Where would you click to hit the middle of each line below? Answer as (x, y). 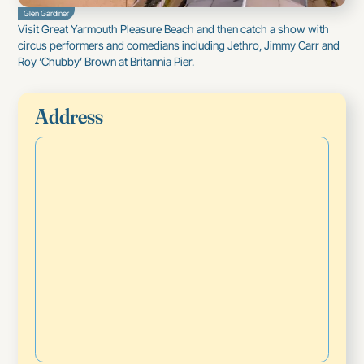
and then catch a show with (262, 30)
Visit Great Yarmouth (69, 30)
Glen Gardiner (47, 14)
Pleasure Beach (158, 30)
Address (69, 116)
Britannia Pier (161, 62)
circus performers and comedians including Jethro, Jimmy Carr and (179, 46)
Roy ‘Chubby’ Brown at (74, 62)
